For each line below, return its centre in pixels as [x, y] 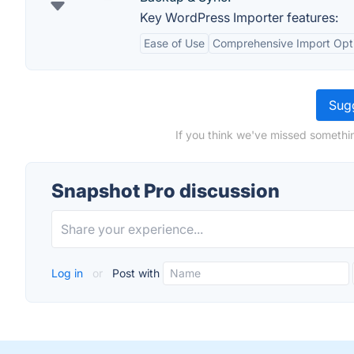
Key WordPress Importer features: [239, 17]
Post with [134, 273]
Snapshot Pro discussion [166, 191]
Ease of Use [174, 43]
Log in [69, 273]
